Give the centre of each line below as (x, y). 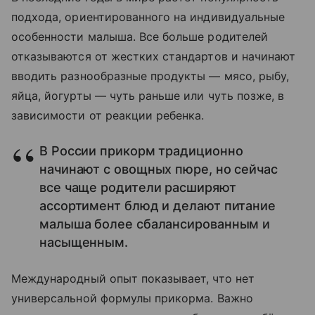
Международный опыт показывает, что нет (133, 279)
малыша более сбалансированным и (155, 224)
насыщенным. (85, 243)
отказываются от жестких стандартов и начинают (154, 57)
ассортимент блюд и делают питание (158, 206)
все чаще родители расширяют (138, 188)
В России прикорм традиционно (141, 151)
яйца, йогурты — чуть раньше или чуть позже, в (148, 96)
